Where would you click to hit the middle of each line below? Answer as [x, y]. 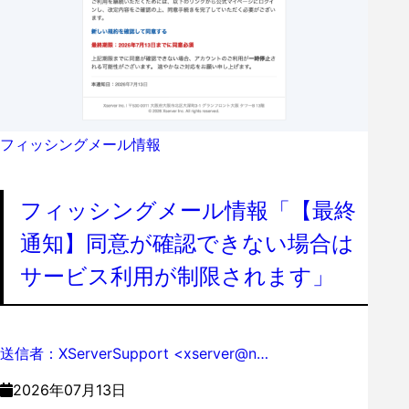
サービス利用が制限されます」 [177, 276]
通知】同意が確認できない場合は [187, 243]
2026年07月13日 [69, 389]
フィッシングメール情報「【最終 [188, 210]
